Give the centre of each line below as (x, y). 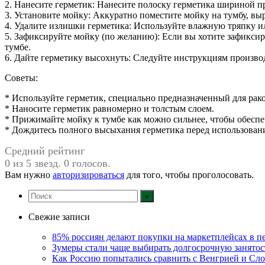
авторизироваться (88, 174)
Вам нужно (29, 174)
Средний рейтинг (45, 151)
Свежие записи (59, 216)
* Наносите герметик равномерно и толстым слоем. (109, 108)
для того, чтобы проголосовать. (189, 174)
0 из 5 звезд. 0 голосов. (58, 163)
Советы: (21, 77)
